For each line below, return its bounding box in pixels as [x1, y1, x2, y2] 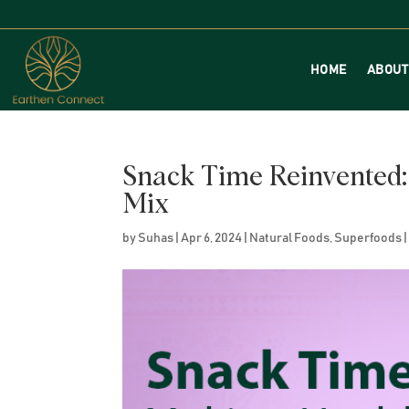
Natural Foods [249, 232, 330, 246]
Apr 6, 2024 [181, 232, 243, 246]
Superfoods [334, 232, 403, 246]
